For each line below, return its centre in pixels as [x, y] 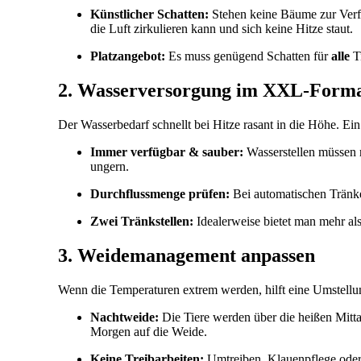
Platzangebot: [128, 56]
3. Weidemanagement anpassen [187, 255]
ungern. [110, 166]
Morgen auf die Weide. [149, 331]
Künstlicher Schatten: [149, 14]
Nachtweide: [124, 317]
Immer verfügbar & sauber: [167, 151]
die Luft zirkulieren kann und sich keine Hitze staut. [222, 28]
